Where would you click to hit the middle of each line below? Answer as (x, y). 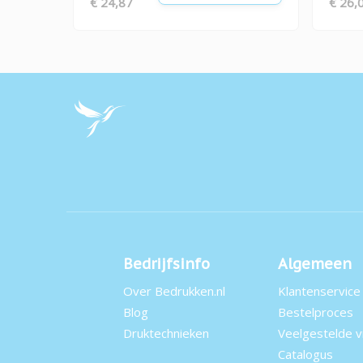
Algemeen (315, 263)
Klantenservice (319, 290)
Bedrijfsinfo (167, 263)
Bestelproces (316, 312)
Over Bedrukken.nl (174, 290)
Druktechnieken (166, 333)
